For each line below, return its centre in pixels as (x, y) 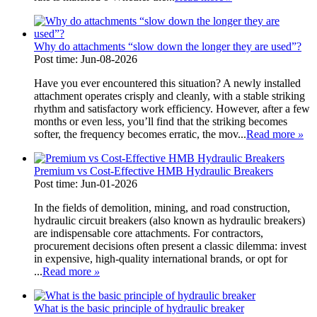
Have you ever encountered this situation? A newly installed (167, 83)
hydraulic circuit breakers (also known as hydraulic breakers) (169, 220)
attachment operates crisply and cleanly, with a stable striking (169, 96)
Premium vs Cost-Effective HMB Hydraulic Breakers (154, 171)
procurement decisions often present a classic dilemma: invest (170, 246)
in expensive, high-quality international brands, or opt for (161, 258)
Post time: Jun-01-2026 (86, 183)
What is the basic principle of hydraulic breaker (139, 308)
